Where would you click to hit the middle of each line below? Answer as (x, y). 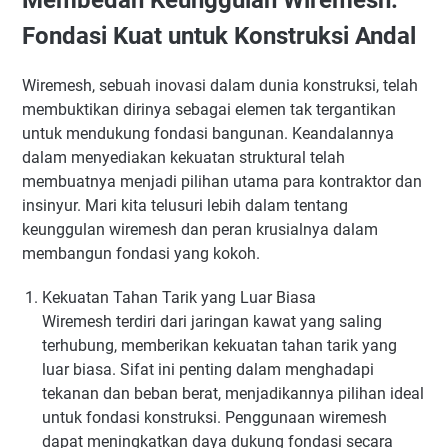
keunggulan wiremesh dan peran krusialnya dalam (200, 229)
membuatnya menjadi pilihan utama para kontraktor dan (222, 181)
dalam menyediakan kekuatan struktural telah (183, 157)
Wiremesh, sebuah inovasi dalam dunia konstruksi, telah (220, 85)
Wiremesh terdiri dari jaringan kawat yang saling (212, 321)
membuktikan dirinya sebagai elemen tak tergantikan (209, 109)
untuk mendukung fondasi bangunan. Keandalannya (208, 133)
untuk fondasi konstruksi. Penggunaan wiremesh (214, 417)
